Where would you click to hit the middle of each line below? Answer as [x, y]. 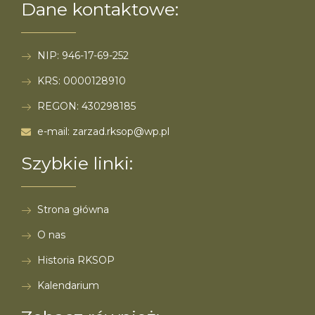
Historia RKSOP [76, 261]
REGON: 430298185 [86, 107]
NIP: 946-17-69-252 [83, 56]
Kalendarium [68, 286]
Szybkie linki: [77, 163]
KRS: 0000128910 [81, 81]
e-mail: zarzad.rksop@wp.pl [103, 132]
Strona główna [73, 210]
